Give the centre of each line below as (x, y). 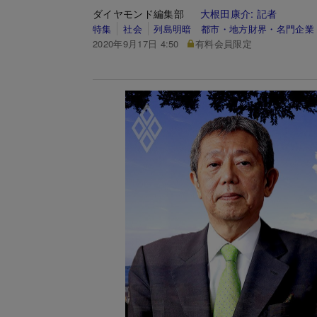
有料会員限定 (224, 43)
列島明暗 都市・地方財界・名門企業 (234, 28)
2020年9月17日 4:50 (136, 43)
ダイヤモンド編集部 (146, 13)
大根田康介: (229, 13)
